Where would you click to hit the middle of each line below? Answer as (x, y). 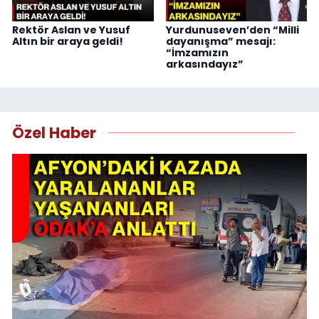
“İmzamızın (197, 52)
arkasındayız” (204, 64)
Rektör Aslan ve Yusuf (71, 30)
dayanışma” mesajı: (220, 41)
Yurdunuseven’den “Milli (232, 30)
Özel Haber (54, 133)
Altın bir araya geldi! (68, 41)
